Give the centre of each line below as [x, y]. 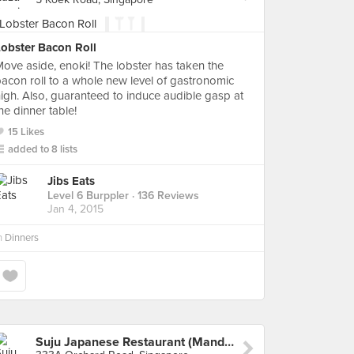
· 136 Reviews [164, 196]
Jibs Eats [71, 181]
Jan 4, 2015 [75, 209]
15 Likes [26, 132]
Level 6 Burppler [88, 196]
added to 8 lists [43, 149]
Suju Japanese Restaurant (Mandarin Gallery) [229, 342]
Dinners [22, 238]
